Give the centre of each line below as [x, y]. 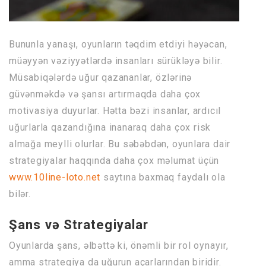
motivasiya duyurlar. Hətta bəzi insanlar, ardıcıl [115, 111]
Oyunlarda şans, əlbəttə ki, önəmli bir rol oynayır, [119, 246]
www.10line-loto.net [55, 178]
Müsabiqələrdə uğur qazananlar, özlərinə [101, 78]
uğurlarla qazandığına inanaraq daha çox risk [110, 128]
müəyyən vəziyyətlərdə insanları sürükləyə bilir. [116, 61]
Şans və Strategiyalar [79, 225]
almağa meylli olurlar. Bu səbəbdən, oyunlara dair [120, 144]
